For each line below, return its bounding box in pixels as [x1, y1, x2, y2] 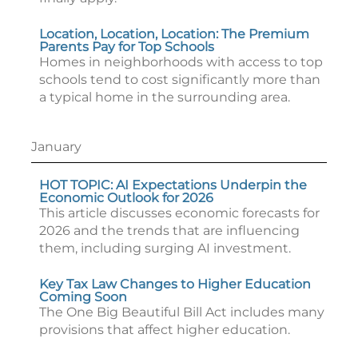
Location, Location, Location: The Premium [39, 26, 309, 42]
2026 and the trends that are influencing [39, 223, 300, 238]
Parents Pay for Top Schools [39, 39, 214, 54]
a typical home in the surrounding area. [39, 89, 290, 105]
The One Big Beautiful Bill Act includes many [39, 304, 324, 320]
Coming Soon [39, 289, 127, 304]
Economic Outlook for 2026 [39, 190, 213, 205]
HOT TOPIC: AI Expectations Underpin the [39, 177, 307, 193]
